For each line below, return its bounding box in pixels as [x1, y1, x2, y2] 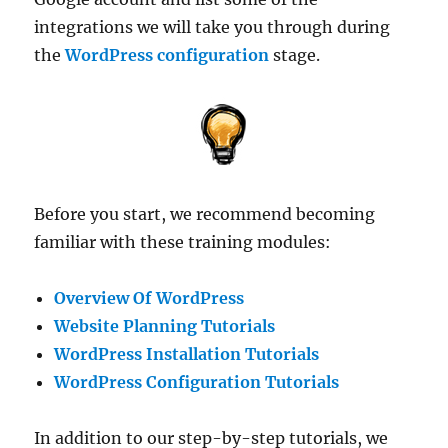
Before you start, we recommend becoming [34, 204, 376, 225]
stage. [269, 45, 321, 66]
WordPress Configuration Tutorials [54, 372, 340, 393]
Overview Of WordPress [54, 288, 245, 309]
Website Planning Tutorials [54, 316, 276, 337]
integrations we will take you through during [34, 17, 391, 38]
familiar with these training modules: [34, 232, 332, 253]
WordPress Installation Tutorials [54, 344, 320, 365]
